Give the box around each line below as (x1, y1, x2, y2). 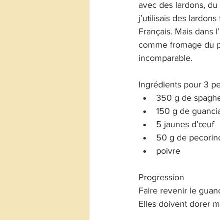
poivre (156, 146, 180, 156)
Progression (138, 172, 184, 182)
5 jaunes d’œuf (156, 119, 214, 129)
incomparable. (138, 53, 192, 63)
